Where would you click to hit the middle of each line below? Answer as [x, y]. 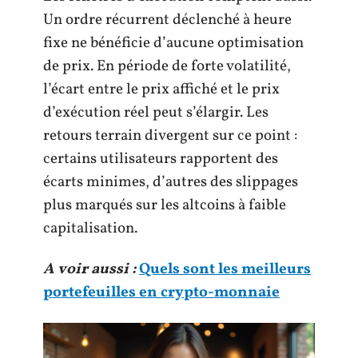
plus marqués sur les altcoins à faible [165, 205]
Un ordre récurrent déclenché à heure [167, 20]
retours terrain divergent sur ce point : [170, 135]
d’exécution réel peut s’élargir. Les [156, 112]
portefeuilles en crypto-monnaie [161, 292]
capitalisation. [90, 228]
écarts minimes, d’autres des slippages [171, 182]
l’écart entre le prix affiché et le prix [161, 89]
